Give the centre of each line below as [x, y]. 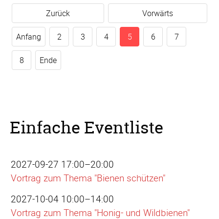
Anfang [29, 37]
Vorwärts [158, 13]
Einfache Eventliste [87, 128]
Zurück [58, 13]
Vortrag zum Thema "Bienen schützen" [88, 178]
